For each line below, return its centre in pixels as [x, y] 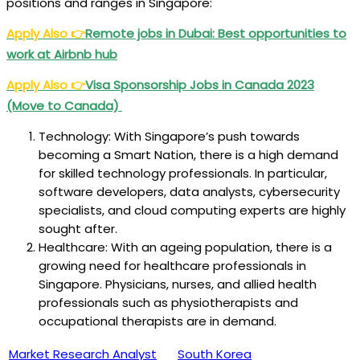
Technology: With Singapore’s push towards [169, 136]
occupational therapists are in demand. [157, 321]
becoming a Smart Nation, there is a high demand [188, 154]
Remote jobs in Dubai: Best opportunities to [216, 33]
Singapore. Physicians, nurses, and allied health [178, 284]
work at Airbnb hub [62, 54]
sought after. [78, 228]
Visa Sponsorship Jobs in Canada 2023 [200, 84]
